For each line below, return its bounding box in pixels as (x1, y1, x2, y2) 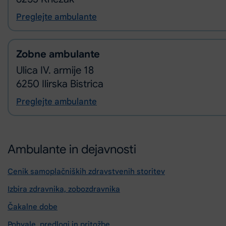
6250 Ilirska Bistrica (16, 77, 103, 90)
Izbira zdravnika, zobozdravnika (8, 185, 120, 194)
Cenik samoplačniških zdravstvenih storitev (8, 167, 165, 176)
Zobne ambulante (16, 47, 100, 61)
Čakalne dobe (8, 202, 58, 211)
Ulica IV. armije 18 (16, 64, 94, 77)
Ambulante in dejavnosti (8, 142, 136, 157)
